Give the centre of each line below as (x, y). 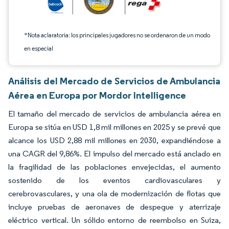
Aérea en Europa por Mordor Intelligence (97, 95)
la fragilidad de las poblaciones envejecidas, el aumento (114, 167)
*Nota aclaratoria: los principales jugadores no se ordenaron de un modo (117, 35)
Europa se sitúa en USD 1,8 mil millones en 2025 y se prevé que (114, 127)
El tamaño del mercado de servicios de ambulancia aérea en (114, 114)
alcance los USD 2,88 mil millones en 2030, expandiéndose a (114, 140)
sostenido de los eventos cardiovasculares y (114, 180)
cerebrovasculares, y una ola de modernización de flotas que (114, 193)
